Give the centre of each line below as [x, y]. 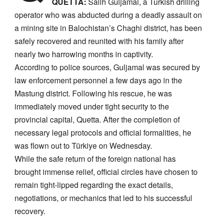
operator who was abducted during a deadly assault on [108, 15]
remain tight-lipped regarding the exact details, [94, 185]
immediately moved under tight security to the [92, 106]
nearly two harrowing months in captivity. [84, 54]
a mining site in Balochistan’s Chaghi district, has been [108, 28]
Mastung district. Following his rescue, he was [93, 93]
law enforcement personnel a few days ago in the [98, 80]
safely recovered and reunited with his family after [99, 41]
